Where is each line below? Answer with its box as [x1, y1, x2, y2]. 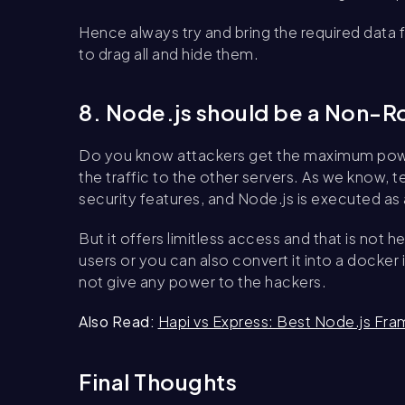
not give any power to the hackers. [79, 271, 326, 291]
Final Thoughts [79, 367, 237, 395]
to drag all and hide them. [79, 43, 259, 63]
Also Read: [79, 311, 155, 331]
